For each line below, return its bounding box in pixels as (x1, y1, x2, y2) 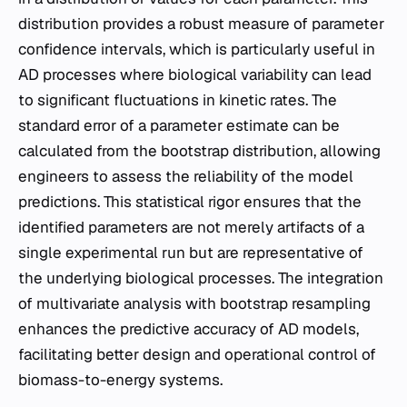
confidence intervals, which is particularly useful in (18, 38, 375, 59)
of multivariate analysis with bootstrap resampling (18, 293, 371, 313)
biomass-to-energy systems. (18, 369, 223, 390)
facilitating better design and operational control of (18, 343, 376, 364)
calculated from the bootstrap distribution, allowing (18, 140, 381, 161)
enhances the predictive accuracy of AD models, (18, 318, 359, 339)
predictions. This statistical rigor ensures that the (18, 191, 362, 212)
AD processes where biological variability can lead (18, 64, 372, 84)
